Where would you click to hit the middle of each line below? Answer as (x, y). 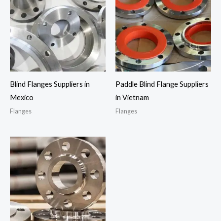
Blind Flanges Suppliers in (50, 84)
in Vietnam (132, 97)
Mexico (22, 97)
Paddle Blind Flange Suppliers (162, 84)
